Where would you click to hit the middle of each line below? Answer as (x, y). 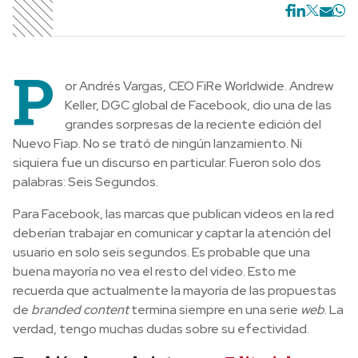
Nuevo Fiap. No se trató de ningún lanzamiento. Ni (157, 144)
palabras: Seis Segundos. (86, 182)
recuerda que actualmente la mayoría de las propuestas (175, 291)
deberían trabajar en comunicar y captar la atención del (172, 233)
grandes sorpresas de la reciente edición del (193, 125)
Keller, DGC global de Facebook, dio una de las (198, 105)
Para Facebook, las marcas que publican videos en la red (173, 214)
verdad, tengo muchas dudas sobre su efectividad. (161, 329)
